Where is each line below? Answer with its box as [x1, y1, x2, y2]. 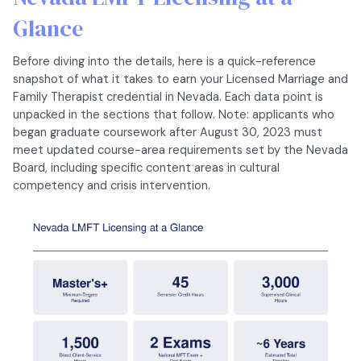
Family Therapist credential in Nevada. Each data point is [13, 89, 323, 106]
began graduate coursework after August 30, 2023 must [13, 124, 322, 141]
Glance [13, 13, 83, 44]
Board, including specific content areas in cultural [13, 160, 280, 176]
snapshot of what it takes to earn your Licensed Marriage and [13, 71, 348, 88]
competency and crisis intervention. [13, 177, 210, 194]
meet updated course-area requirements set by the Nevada [13, 142, 348, 159]
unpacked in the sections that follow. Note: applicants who [13, 106, 334, 123]
